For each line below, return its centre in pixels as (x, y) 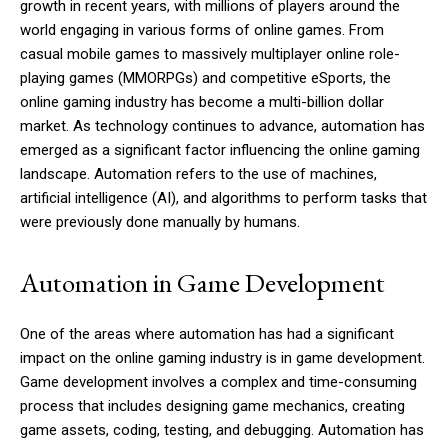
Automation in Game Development (202, 283)
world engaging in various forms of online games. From (202, 30)
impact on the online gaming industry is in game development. (222, 358)
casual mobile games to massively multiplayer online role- (210, 54)
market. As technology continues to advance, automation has (222, 126)
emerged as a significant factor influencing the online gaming (220, 150)
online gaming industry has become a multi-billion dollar (202, 102)
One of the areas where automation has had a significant (207, 334)
